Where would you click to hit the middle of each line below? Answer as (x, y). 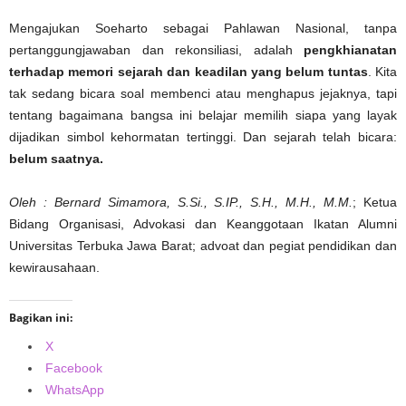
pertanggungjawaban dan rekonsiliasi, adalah (156, 50)
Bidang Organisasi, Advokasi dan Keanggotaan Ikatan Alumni (203, 224)
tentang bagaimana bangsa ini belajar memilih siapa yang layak (203, 116)
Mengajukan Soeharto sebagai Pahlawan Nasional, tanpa (203, 29)
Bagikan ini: (41, 318)
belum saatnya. (56, 159)
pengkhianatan (350, 50)
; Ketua (375, 203)
